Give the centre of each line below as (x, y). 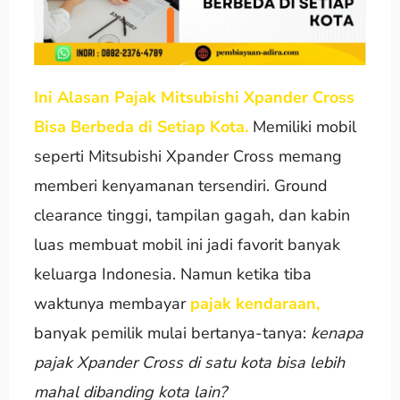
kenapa (337, 333)
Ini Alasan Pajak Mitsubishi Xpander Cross (194, 97)
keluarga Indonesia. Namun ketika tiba (172, 274)
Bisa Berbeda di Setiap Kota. (143, 126)
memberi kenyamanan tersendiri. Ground (180, 185)
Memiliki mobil (304, 126)
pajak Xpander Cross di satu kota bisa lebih (189, 362)
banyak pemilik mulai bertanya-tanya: (172, 333)
